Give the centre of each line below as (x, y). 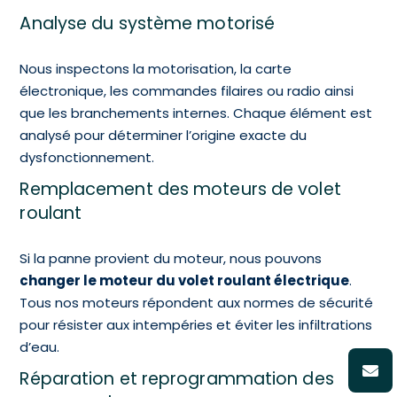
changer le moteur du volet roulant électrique (185, 280)
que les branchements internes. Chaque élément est (196, 113)
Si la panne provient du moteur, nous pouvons (171, 258)
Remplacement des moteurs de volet (180, 189)
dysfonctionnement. (87, 157)
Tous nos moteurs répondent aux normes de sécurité (197, 302)
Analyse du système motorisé (148, 23)
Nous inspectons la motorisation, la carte (156, 68)
